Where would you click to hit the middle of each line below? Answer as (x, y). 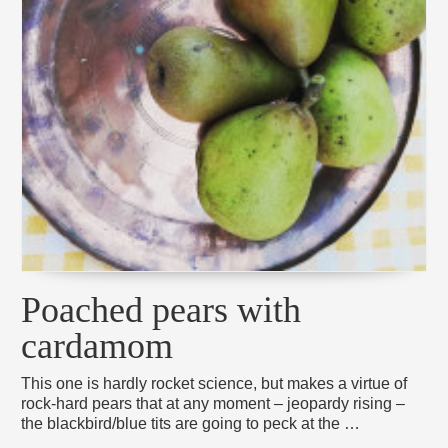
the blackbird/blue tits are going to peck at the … (191, 423)
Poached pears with (161, 309)
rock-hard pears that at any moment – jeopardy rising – (213, 403)
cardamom (97, 345)
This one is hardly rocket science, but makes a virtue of (214, 383)
